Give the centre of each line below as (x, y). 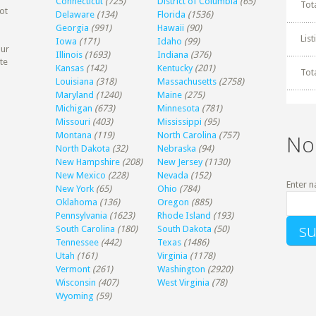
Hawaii (171, 28)
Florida (172, 14)
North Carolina (187, 135)
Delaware (75, 14)
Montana (74, 135)
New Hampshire (88, 162)
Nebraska (177, 148)
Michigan (74, 108)
